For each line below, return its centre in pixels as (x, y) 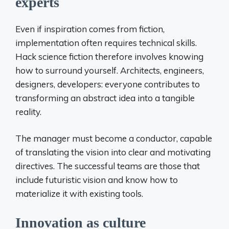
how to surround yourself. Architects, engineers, (110, 70)
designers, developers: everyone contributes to (108, 84)
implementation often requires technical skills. (106, 42)
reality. (28, 111)
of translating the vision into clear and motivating (113, 152)
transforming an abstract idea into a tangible (105, 98)
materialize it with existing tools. (79, 193)
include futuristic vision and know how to (97, 180)
